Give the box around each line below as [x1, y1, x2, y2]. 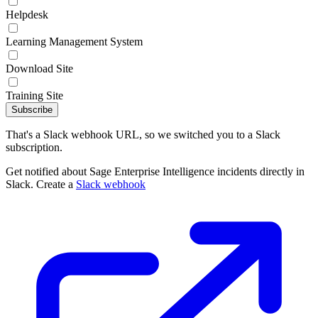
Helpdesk [6, 9, 48, 21]
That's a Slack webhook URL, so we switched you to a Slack [6, 128, 280, 141]
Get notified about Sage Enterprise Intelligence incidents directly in [6, 165, 305, 177]
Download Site [6, 62, 73, 75]
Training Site [6, 89, 63, 102]
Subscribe [11, 104, 53, 115]
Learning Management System [6, 35, 143, 48]
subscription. [6, 141, 62, 153]
